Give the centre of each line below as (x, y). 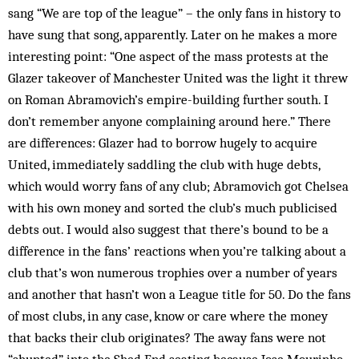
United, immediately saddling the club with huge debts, (164, 164)
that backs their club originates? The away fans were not (167, 337)
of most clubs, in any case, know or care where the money (168, 316)
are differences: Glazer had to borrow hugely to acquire (163, 143)
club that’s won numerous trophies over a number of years (173, 272)
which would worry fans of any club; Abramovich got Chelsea (178, 186)
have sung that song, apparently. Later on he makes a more (173, 34)
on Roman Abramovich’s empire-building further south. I (168, 99)
